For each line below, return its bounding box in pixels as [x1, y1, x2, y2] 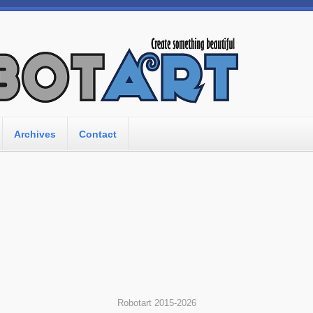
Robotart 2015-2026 [117, 298, 196, 308]
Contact [79, 129, 117, 140]
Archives [14, 129, 56, 140]
